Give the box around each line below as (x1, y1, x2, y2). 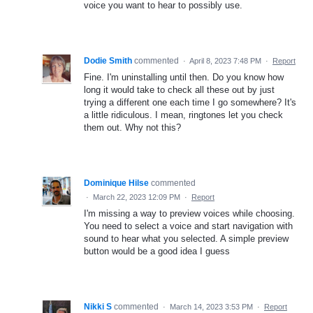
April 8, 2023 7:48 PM (189, 57, 261, 66)
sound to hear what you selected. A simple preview (84, 233, 289, 245)
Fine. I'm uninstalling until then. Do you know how (84, 72, 284, 83)
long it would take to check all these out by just (84, 85, 275, 96)
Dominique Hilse (84, 178, 149, 189)
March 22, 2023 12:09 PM (93, 193, 180, 202)
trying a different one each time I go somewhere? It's (84, 97, 296, 108)
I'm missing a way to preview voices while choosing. (84, 208, 295, 219)
